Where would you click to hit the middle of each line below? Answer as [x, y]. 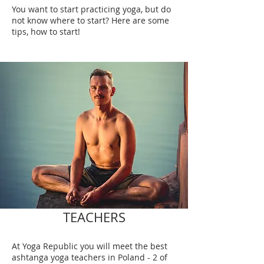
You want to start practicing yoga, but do [91, 9]
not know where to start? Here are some [90, 20]
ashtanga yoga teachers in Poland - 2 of [90, 257]
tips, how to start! [46, 32]
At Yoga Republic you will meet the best [90, 246]
